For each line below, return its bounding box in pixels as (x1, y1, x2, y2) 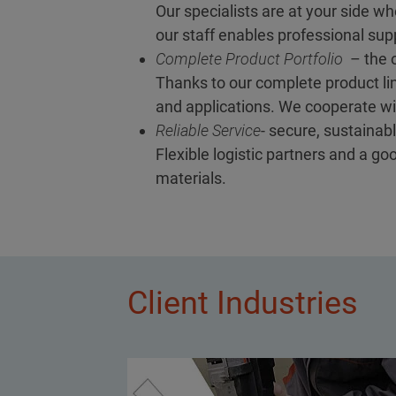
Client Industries (127, 285, 358, 323)
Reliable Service (156, 121, 261, 141)
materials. (156, 169, 226, 188)
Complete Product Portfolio (156, 49, 343, 69)
